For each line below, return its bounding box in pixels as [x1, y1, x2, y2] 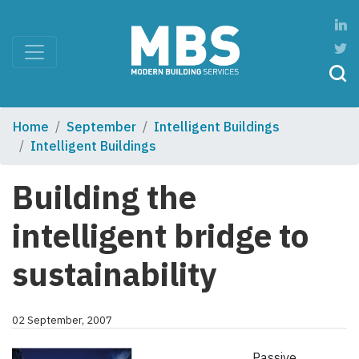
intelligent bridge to [12, 215, 309, 257]
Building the [12, 176, 196, 219]
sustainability [12, 253, 216, 296]
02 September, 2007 [12, 313, 112, 328]
